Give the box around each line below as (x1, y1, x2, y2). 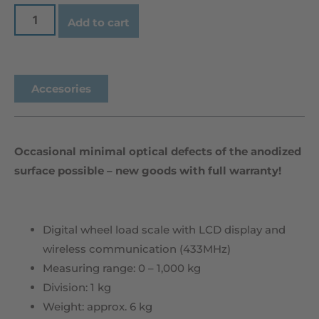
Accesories (31, 81, 91, 95)
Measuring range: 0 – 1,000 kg (43, 261, 201, 275)
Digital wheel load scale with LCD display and (43, 222, 286, 236)
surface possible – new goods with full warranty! (14, 163, 281, 177)
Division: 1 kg (43, 280, 111, 294)
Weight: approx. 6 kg (43, 299, 152, 313)
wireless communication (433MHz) (43, 241, 231, 256)
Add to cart (68, 15, 130, 29)
